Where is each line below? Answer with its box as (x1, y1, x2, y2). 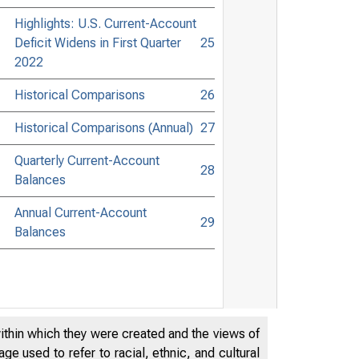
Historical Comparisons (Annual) (14, 119, 193, 135)
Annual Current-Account (14, 204, 147, 220)
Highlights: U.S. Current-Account (14, 15, 196, 31)
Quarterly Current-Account (14, 152, 159, 168)
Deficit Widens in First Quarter (14, 34, 181, 50)
